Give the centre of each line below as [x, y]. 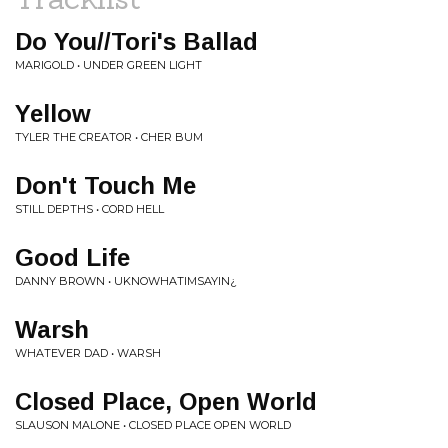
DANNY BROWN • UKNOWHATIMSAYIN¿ [126, 281]
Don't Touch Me [105, 185]
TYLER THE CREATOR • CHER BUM [109, 137]
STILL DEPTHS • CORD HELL [89, 209]
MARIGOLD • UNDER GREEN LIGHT [108, 65]
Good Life [72, 257]
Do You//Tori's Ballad [136, 41]
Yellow [53, 113]
